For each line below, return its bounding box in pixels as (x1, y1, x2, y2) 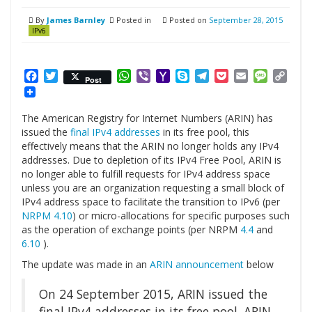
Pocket (228, 68, 264, 84)
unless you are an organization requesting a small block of (22, 181, 284, 195)
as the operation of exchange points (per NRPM (22, 223, 240, 237)
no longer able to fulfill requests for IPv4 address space (22, 167, 270, 181)
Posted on (167, 15, 209, 25)
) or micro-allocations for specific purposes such (72, 209, 290, 223)
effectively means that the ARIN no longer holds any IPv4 (22, 139, 279, 153)
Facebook (38, 68, 88, 84)
